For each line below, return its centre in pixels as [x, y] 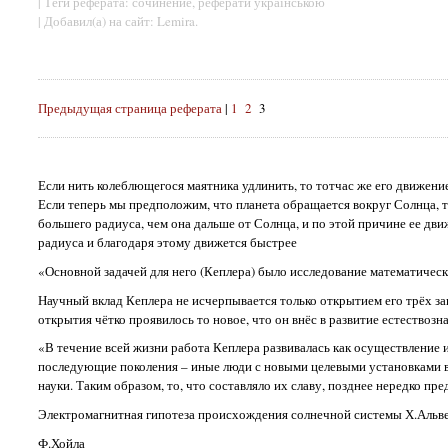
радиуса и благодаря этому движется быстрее [167, 242]
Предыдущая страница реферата [129, 108]
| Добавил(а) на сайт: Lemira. [117, 21]
